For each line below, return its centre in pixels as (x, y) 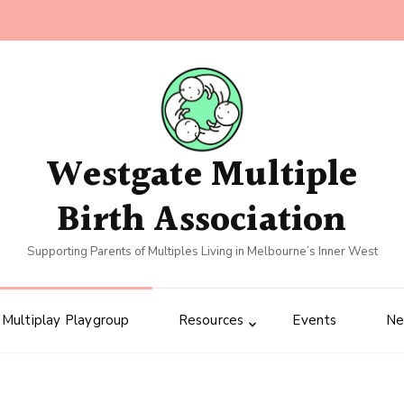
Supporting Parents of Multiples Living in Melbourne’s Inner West (202, 252)
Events (315, 321)
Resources (211, 321)
